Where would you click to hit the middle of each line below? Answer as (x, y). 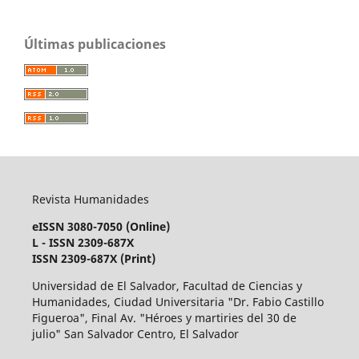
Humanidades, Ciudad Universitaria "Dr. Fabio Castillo (177, 302)
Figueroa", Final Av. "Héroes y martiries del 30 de (164, 318)
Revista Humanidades (90, 200)
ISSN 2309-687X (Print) (93, 259)
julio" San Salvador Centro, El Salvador (135, 334)
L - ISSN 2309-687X (83, 243)
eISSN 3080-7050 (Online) (101, 227)
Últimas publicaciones (95, 44)
